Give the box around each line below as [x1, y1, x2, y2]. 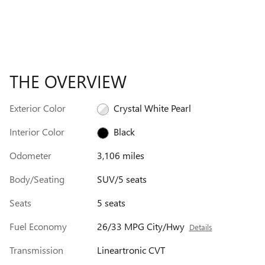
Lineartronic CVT [96, 243, 165, 256]
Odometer [9, 148, 51, 161]
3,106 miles [96, 148, 144, 161]
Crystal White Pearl [113, 101, 191, 114]
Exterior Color [9, 101, 66, 114]
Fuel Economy [9, 219, 67, 232]
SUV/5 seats [96, 172, 147, 185]
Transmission [9, 243, 63, 256]
